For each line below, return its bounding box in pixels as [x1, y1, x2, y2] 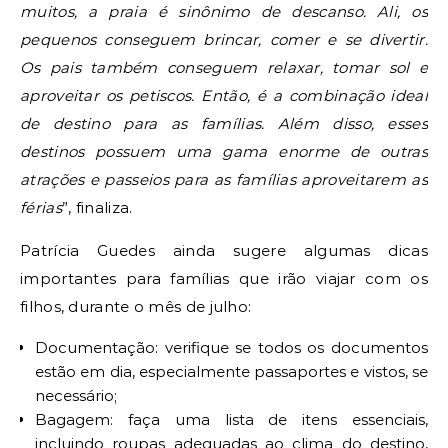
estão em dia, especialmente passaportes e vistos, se [35, 362, 428, 381]
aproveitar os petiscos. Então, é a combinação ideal [20, 86, 428, 105]
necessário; [35, 386, 117, 405]
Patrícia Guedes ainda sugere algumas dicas [20, 241, 428, 260]
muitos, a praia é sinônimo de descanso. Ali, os [20, 2, 428, 21]
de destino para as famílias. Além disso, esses [20, 114, 428, 133]
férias [20, 198, 62, 217]
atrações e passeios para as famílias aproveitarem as [20, 170, 428, 189]
